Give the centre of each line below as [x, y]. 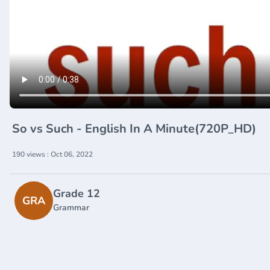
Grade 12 [77, 193]
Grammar [71, 207]
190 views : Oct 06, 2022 [52, 154]
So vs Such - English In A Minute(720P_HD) [134, 128]
